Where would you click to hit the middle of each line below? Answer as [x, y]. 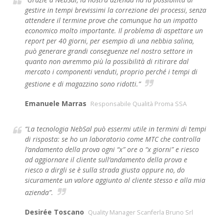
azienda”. [39, 193]
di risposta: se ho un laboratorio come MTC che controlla [113, 139]
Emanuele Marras [56, 104]
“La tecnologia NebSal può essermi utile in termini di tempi [116, 129]
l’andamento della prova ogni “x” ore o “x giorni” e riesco [112, 150]
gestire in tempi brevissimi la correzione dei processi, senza [116, 10]
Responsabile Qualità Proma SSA [139, 104]
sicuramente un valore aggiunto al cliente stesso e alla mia [115, 180]
